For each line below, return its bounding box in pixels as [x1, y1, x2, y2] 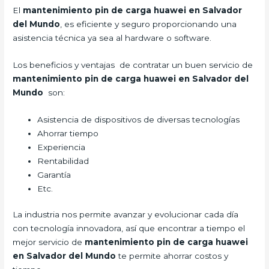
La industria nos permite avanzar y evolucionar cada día [13, 210, 239, 220]
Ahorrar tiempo [37, 128, 99, 138]
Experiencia [37, 142, 86, 152]
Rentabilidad [37, 156, 89, 166]
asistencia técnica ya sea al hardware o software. [13, 32, 212, 43]
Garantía [37, 169, 71, 180]
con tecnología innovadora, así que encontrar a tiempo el [13, 223, 246, 234]
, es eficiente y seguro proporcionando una [60, 19, 237, 29]
